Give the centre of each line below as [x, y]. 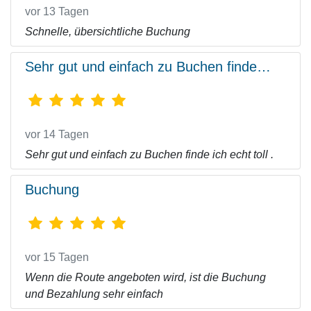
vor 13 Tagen [57, 11]
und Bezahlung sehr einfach [94, 294]
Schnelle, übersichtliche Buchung [108, 32]
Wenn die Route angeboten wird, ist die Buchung [145, 277]
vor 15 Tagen [57, 257]
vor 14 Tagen [57, 134]
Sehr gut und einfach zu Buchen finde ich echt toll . [149, 154]
